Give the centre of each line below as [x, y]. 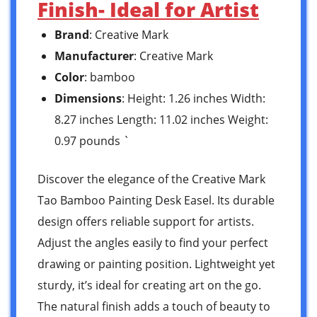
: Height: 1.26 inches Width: [194, 98]
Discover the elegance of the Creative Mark [151, 179]
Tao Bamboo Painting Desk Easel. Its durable [156, 200]
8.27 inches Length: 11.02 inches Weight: [161, 119]
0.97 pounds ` [92, 140]
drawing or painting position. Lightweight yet [156, 264]
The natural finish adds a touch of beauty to [154, 306]
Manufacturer [94, 56]
